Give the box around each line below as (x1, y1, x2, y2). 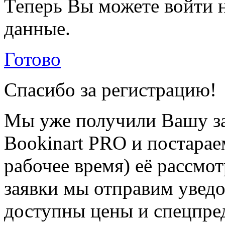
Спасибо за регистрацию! (4, 79, 216, 100)
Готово (4, 48, 61, 70)
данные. (4, 18, 70, 39)
